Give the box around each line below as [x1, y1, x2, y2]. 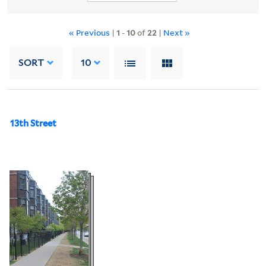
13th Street [10, 118, 56, 129]
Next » [163, 26, 190, 38]
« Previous [69, 26, 112, 38]
